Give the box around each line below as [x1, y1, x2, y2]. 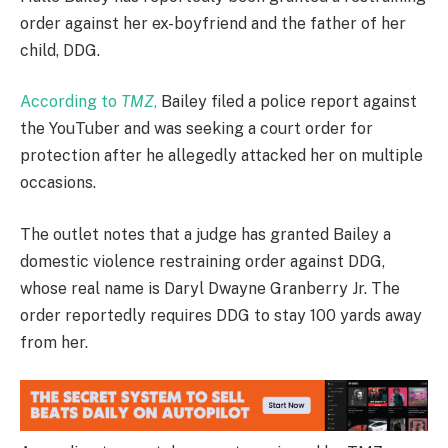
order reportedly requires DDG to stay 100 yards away [20, 305, 422, 325]
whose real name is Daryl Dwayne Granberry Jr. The [20, 278, 400, 298]
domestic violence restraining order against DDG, [20, 251, 385, 271]
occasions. [20, 173, 96, 193]
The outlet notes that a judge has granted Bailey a [20, 224, 391, 244]
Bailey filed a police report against [157, 92, 417, 112]
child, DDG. [20, 40, 100, 60]
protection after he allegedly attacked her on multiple [20, 146, 423, 166]
